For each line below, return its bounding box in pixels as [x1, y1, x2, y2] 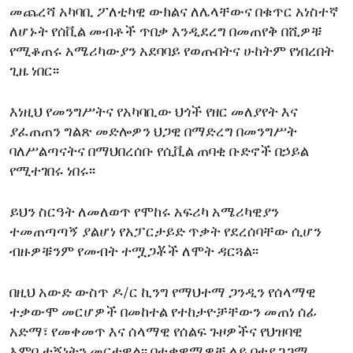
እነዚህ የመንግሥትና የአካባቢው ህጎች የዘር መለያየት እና [9, 106, 298, 121]
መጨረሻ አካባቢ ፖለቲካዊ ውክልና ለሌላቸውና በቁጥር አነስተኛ [9, 6, 339, 21]
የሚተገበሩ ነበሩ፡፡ [9, 165, 95, 180]
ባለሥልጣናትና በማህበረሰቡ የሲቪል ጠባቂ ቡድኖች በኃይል [9, 145, 309, 161]
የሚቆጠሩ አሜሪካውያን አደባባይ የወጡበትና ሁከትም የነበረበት [9, 45, 334, 61]
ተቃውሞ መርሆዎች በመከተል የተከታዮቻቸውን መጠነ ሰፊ [9, 306, 318, 321]
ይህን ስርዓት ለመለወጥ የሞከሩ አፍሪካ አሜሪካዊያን [9, 206, 279, 221]
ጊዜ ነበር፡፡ [9, 65, 59, 80]
